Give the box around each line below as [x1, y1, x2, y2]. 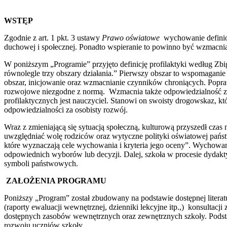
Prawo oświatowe [102, 33, 162, 42]
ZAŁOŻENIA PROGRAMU [4, 176, 106, 185]
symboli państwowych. [4, 159, 78, 168]
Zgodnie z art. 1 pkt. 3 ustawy [4, 33, 102, 42]
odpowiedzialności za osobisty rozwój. [4, 105, 128, 114]
